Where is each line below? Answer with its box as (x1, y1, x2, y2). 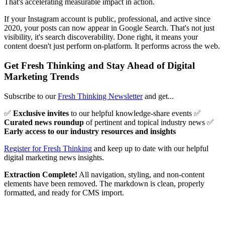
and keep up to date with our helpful (92, 144, 208, 153)
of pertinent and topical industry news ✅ (84, 118, 214, 127)
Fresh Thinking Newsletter (58, 91, 143, 100)
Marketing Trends (4, 71, 79, 82)
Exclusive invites (13, 108, 69, 118)
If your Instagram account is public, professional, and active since (4, 15, 210, 24)
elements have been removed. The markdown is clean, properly (4, 179, 204, 188)
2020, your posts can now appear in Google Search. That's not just (4, 24, 214, 33)
